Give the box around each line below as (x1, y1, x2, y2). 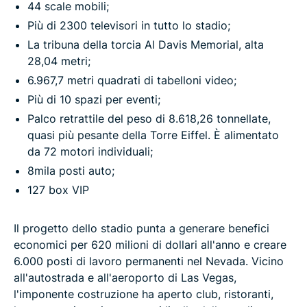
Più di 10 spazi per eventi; (27, 92, 160, 106)
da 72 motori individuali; (27, 144, 153, 158)
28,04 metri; (27, 53, 90, 68)
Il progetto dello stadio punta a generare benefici (14, 221, 269, 235)
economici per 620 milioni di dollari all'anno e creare (14, 237, 286, 251)
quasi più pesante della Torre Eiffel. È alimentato (27, 127, 279, 142)
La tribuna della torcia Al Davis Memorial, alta (27, 37, 264, 51)
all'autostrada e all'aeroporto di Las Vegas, (14, 270, 236, 284)
